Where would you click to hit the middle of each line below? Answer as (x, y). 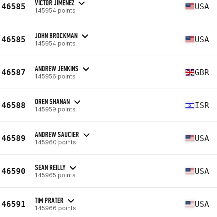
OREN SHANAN (52, 101)
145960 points (55, 142)
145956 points (55, 76)
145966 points (55, 208)
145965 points (55, 175)
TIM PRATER (49, 200)
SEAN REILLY (50, 167)
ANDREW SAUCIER (57, 134)
